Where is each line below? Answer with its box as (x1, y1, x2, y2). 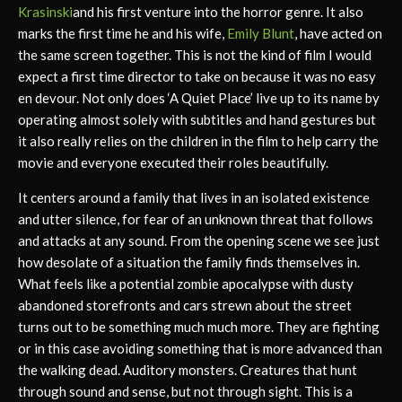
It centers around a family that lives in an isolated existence (18, 188, 370, 205)
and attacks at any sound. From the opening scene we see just (18, 232, 380, 249)
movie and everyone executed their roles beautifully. (18, 153, 328, 170)
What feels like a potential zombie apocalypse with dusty (18, 275, 354, 292)
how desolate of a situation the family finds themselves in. (18, 253, 360, 270)
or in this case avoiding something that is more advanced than (18, 339, 382, 356)
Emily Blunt (227, 24, 294, 41)
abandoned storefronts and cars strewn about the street (18, 296, 352, 313)
